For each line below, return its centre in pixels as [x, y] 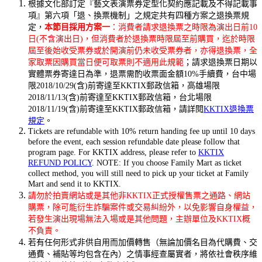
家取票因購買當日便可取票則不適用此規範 [106, 62]
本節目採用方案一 [77, 27]
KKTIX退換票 [229, 109]
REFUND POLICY [60, 163]
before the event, [56, 142]
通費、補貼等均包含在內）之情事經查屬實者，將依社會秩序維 [143, 254]
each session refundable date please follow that [162, 142]
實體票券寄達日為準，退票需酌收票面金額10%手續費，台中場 [142, 74]
